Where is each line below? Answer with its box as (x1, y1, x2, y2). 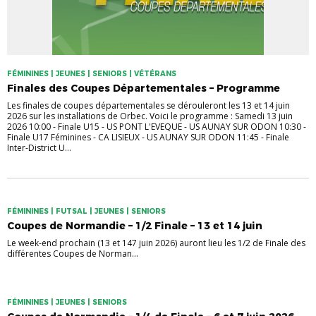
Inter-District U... (7, 141, 71, 154)
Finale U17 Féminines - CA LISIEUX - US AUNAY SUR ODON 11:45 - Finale (7, 130, 289, 143)
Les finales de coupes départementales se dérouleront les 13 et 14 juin (7, 99, 290, 111)
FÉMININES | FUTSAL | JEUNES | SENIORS (7, 206, 166, 216)
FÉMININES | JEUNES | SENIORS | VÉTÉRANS (7, 68, 176, 78)
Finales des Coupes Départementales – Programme (7, 81, 280, 95)
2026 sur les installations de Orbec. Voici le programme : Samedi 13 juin (7, 109, 293, 122)
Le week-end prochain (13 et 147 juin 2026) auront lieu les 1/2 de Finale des (7, 236, 305, 249)
